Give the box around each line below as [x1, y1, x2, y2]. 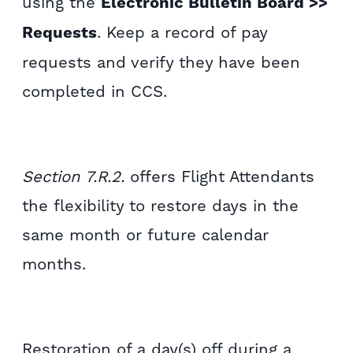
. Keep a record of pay [97, 23, 268, 42]
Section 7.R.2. [22, 166, 125, 186]
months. [22, 254, 87, 273]
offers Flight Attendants [124, 166, 315, 186]
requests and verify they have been [22, 53, 301, 72]
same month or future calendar [22, 225, 269, 244]
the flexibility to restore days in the [22, 195, 299, 215]
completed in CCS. [22, 82, 168, 101]
